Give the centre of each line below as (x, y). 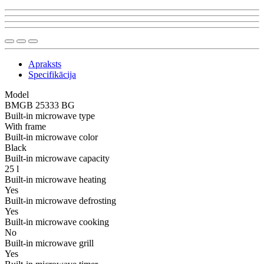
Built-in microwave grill (49, 243)
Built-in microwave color (51, 137)
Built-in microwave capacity (57, 158)
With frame (25, 126)
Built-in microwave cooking (57, 222)
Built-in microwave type (50, 115)
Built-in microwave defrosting (60, 200)
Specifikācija (52, 74)
